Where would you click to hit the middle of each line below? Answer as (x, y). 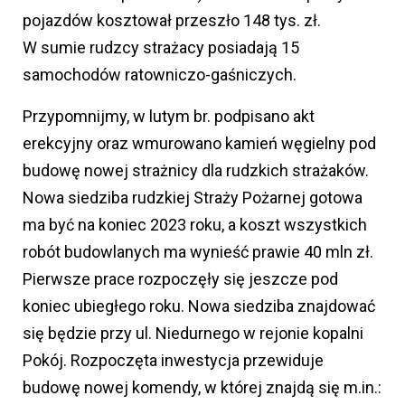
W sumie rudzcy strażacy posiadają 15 (161, 48)
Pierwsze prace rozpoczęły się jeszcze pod (180, 279)
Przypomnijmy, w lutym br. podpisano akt (169, 117)
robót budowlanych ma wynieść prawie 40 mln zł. (198, 252)
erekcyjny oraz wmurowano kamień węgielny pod (199, 144)
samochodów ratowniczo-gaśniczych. (160, 75)
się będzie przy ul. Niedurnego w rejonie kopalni (193, 334)
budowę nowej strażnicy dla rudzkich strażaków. (196, 171)
